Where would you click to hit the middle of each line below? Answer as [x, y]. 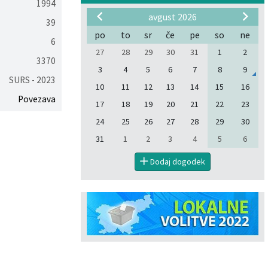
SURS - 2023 [32, 80]
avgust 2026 [173, 17]
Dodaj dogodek [177, 162]
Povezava [36, 99]
